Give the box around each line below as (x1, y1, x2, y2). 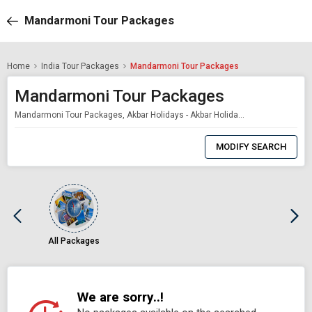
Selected (105, 146, 139, 156)
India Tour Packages (41, 61, 119, 71)
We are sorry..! (77, 288, 164, 305)
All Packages (48, 235, 100, 246)
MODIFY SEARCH (216, 141, 286, 152)
